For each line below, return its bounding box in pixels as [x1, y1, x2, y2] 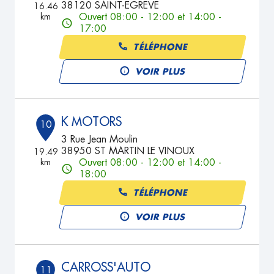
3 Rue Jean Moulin [61, 135, 138, 144]
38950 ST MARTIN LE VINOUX [61, 146, 195, 156]
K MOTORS [61, 116, 122, 128]
